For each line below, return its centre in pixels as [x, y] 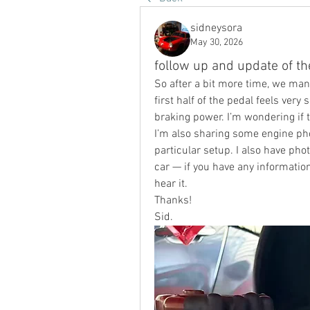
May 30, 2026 [217, 43]
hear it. [171, 184]
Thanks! [173, 201]
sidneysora [216, 28]
